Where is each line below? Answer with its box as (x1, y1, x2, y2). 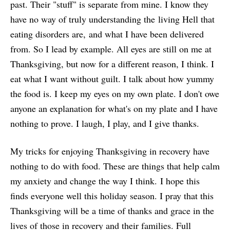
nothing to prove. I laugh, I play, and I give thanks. (10, 117, 199, 130)
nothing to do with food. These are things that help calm (10, 160, 220, 172)
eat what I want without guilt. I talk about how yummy (10, 72, 214, 85)
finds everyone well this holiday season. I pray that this (10, 189, 214, 202)
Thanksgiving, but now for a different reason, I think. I (10, 57, 214, 70)
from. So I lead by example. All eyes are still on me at (10, 43, 212, 55)
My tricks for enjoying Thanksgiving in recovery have (10, 145, 209, 158)
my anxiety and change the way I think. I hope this (10, 175, 200, 187)
